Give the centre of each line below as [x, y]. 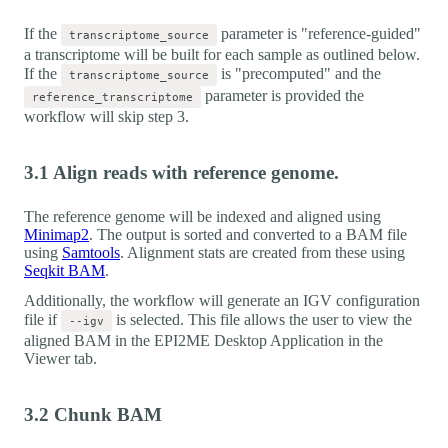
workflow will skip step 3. [106, 116]
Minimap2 [56, 234]
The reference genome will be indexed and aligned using [202, 216]
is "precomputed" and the [299, 73]
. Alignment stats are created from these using [262, 252]
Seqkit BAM [64, 270]
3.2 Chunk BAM [93, 414]
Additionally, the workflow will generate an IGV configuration [222, 300]
